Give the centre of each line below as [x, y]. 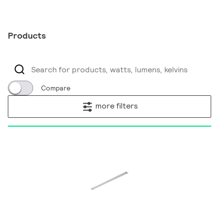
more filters [116, 106]
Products [27, 35]
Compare [56, 88]
